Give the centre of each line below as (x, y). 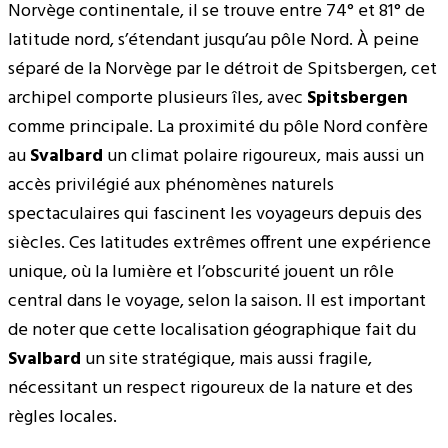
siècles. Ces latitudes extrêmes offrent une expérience (219, 243)
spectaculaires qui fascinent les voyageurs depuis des (215, 214)
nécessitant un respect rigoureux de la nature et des (210, 388)
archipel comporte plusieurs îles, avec (157, 98)
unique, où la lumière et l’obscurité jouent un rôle (201, 272)
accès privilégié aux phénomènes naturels (171, 185)
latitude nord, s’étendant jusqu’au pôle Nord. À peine (213, 40)
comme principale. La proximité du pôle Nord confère (218, 127)
